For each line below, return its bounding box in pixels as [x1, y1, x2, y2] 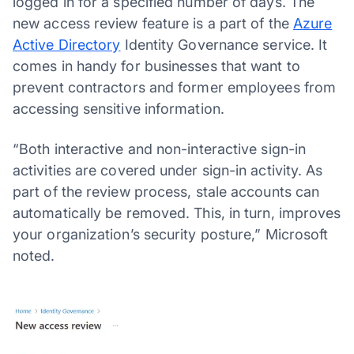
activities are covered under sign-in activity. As [13, 161, 323, 179]
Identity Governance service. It [120, 36, 328, 53]
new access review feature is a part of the [13, 14, 293, 32]
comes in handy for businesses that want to [13, 57, 300, 74]
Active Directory [13, 36, 121, 53]
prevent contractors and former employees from [13, 78, 337, 96]
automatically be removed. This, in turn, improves [13, 204, 341, 221]
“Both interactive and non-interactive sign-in [13, 140, 307, 157]
